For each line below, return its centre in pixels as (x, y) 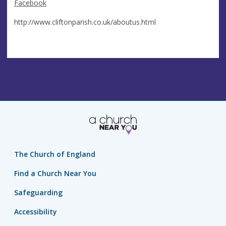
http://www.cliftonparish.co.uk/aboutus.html (86, 22)
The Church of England (55, 154)
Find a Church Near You (55, 174)
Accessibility (36, 212)
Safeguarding (38, 193)
